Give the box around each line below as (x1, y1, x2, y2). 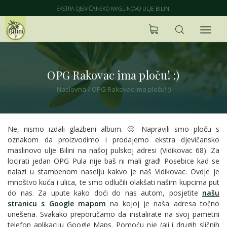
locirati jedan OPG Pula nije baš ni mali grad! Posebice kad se (8, 156, 219, 166)
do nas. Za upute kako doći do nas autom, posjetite (8, 188, 202, 198)
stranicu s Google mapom (8, 199, 106, 208)
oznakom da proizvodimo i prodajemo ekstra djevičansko (8, 135, 219, 144)
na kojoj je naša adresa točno (106, 199, 219, 208)
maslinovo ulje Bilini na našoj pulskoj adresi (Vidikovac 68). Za (8, 145, 219, 155)
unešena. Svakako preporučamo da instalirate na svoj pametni (8, 209, 219, 219)
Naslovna (56, 85, 86, 94)
